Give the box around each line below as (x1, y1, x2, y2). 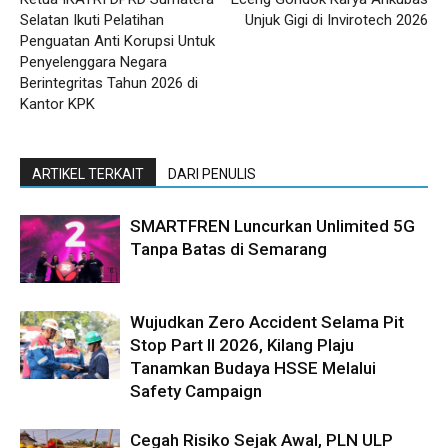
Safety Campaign (130, 380, 262, 401)
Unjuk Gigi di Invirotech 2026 (245, 10, 428, 29)
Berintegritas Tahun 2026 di (20, 73, 198, 92)
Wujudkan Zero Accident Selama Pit (130, 311, 404, 332)
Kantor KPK (20, 94, 99, 113)
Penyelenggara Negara (20, 52, 167, 71)
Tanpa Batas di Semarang (130, 238, 335, 259)
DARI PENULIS (168, 165, 256, 182)
